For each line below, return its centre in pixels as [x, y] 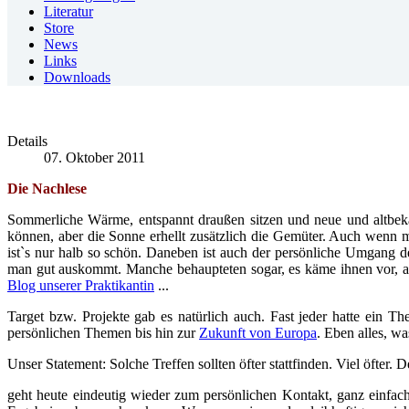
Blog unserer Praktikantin [81, 285]
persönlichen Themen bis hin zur [103, 333]
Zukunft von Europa [258, 333]
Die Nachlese [47, 189]
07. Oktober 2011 [94, 157]
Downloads [77, 77]
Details [27, 141]
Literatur [68, 11]
